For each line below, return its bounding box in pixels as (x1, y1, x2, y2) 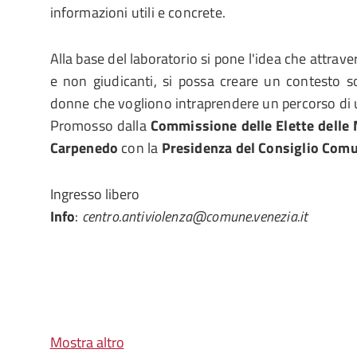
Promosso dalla (49, 115, 151, 136)
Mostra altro (49, 331, 124, 353)
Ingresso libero (49, 183, 140, 205)
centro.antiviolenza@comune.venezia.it (81, 206, 308, 227)
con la (118, 137, 162, 159)
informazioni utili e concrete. (49, 2, 226, 23)
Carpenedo (49, 137, 119, 159)
